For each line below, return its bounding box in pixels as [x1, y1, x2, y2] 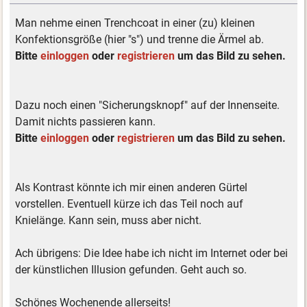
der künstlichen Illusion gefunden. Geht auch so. [15, 263, 247, 277]
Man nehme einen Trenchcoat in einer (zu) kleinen [15, 16, 256, 30]
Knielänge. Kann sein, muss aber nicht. [15, 214, 202, 228]
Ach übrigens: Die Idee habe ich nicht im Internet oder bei [15, 247, 288, 260]
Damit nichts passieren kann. [15, 115, 156, 129]
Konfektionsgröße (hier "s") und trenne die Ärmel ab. [15, 33, 265, 47]
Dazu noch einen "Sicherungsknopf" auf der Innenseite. [15, 99, 280, 112]
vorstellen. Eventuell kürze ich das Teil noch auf [15, 197, 244, 211]
